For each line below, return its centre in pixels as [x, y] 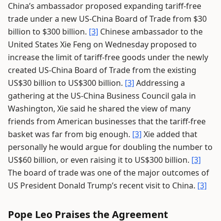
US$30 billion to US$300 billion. [66, 83]
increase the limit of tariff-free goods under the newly [108, 57]
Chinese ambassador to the [150, 32]
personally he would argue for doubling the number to [110, 147]
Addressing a [160, 83]
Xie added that [169, 134]
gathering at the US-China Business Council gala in [102, 96]
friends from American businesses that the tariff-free [107, 121]
